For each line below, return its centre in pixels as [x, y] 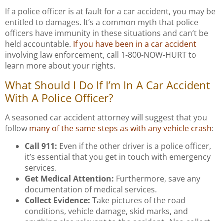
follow [17, 128]
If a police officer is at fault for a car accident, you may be [110, 12]
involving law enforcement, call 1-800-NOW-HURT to [101, 55]
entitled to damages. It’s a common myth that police [102, 22]
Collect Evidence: [57, 200]
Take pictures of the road [138, 200]
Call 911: [41, 146]
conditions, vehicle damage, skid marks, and [106, 211]
